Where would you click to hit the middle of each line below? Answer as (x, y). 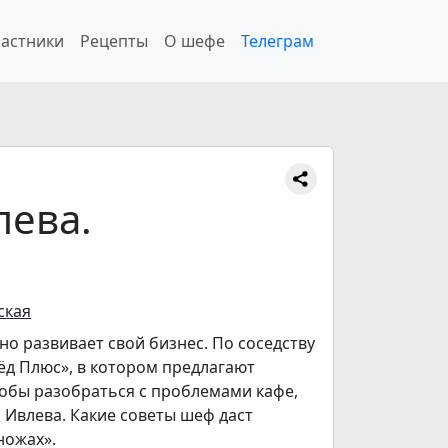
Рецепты (114, 41)
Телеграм (277, 41)
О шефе (194, 41)
